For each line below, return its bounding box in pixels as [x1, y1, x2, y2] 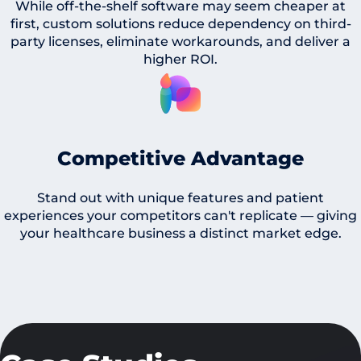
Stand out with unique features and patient [37, 190, 324, 206]
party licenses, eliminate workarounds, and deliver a [10, 34, 351, 50]
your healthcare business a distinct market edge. [19, 226, 342, 242]
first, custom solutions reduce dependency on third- [10, 16, 351, 32]
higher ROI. [143, 52, 218, 68]
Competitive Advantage [57, 147, 304, 171]
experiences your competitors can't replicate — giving [4, 208, 357, 224]
